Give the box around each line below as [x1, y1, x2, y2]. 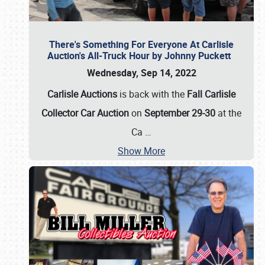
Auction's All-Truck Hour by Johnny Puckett [47, 49, 235, 62]
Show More [118, 144, 165, 157]
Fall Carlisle [187, 88, 235, 101]
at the [215, 106, 241, 119]
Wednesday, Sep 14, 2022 [86, 66, 196, 79]
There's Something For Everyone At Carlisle [49, 38, 234, 51]
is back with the [119, 88, 187, 101]
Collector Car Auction [41, 106, 129, 119]
